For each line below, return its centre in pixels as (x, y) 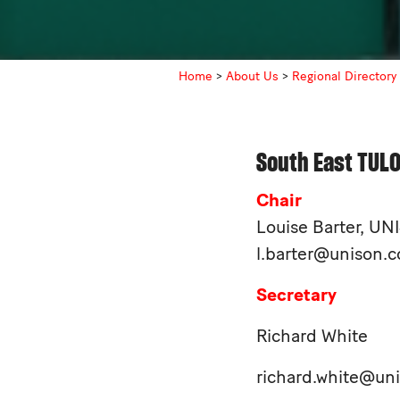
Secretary (296, 295)
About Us (252, 77)
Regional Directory (344, 77)
